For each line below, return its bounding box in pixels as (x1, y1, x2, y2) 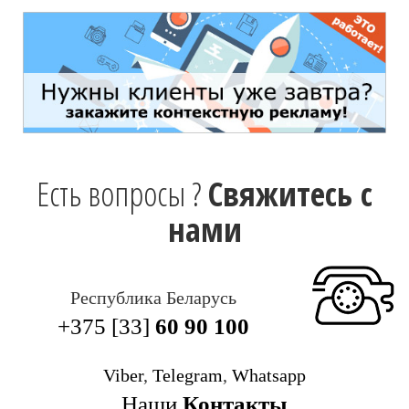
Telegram (152, 365, 223, 386)
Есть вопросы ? (37, 172, 208, 217)
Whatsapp (232, 365, 306, 386)
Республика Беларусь (69, 288, 236, 309)
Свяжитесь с (208, 172, 372, 217)
